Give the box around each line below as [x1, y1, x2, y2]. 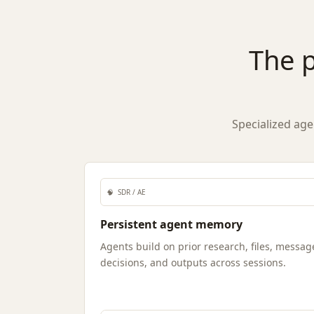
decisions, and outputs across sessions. [100, 256, 286, 269]
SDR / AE [118, 187, 146, 197]
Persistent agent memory [100, 217, 243, 232]
